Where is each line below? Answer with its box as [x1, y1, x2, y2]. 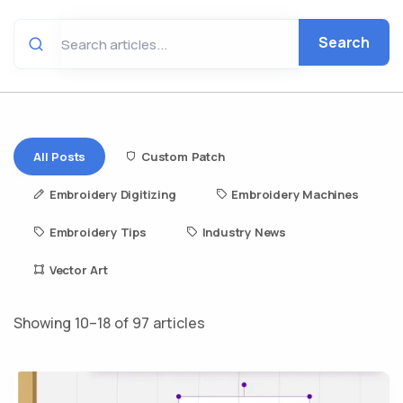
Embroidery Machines [231, 186, 359, 202]
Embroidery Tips [49, 224, 147, 240]
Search [318, 31, 370, 52]
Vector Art [49, 262, 108, 278]
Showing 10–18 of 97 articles [13, 313, 205, 333]
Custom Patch [141, 148, 225, 165]
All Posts [33, 148, 86, 165]
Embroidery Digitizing [49, 186, 176, 202]
